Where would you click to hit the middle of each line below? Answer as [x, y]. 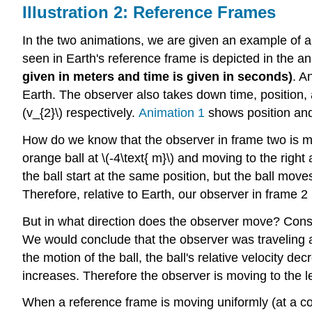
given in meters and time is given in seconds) [157, 76]
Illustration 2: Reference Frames [149, 13]
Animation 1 [172, 112]
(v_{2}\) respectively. [80, 112]
